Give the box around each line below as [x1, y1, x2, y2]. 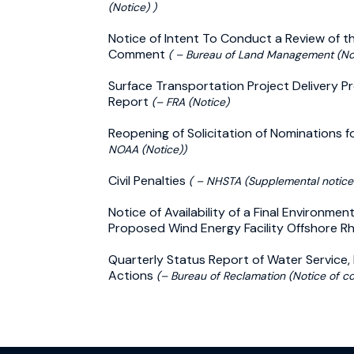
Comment [108, 45, 168, 62]
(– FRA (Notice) [152, 94, 229, 109]
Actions [108, 266, 156, 284]
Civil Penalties [108, 171, 189, 189]
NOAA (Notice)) [108, 141, 186, 156]
